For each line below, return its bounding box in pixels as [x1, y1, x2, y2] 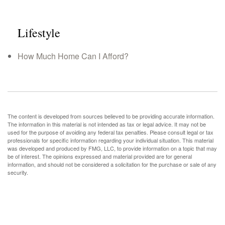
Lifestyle [18, 25, 60, 41]
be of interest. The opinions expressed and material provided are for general [8, 152, 192, 160]
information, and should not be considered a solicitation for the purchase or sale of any [8, 160, 216, 168]
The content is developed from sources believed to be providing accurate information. [8, 112, 214, 120]
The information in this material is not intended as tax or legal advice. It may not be [8, 120, 206, 128]
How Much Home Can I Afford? [18, 50, 129, 62]
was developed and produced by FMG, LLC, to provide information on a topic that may [8, 144, 217, 152]
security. [8, 168, 28, 176]
